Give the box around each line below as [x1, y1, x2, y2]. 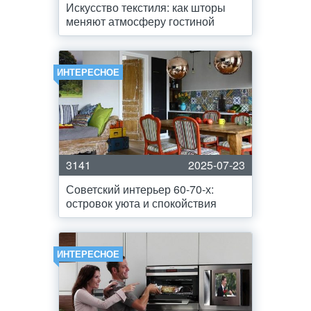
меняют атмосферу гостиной [66, 13, 215, 29]
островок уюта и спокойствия [66, 195, 217, 211]
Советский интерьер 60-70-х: [66, 181, 214, 197]
